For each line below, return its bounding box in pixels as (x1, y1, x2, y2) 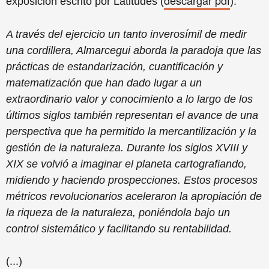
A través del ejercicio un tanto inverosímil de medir (6, 28, 247, 41)
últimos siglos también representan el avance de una (6, 109, 258, 122)
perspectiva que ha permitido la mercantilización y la (6, 125, 256, 138)
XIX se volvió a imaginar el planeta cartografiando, (6, 158, 247, 171)
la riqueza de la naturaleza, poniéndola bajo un (6, 207, 230, 219)
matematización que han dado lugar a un (6, 77, 202, 89)
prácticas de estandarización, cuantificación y (6, 61, 223, 73)
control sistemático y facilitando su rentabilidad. (6, 223, 232, 235)
